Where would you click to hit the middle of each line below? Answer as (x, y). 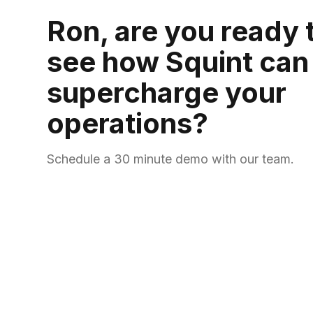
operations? (128, 123)
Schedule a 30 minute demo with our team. (171, 159)
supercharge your (167, 92)
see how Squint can (178, 61)
